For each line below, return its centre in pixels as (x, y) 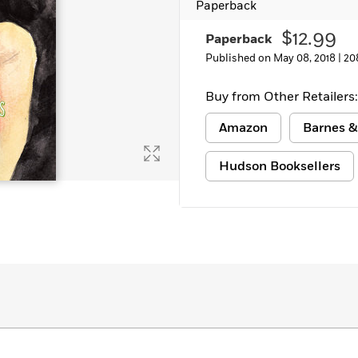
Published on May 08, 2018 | (274, 58)
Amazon (243, 128)
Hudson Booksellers (280, 166)
